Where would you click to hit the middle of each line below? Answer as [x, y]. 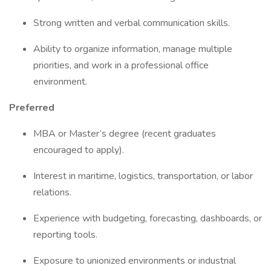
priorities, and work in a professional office [121, 65]
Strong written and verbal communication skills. [133, 23]
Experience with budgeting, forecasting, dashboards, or [148, 218]
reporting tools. [67, 235]
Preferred [33, 108]
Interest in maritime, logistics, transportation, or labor [143, 176]
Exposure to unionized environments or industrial [135, 261]
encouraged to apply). [80, 150]
